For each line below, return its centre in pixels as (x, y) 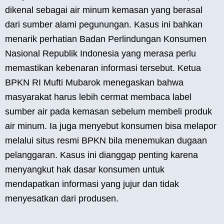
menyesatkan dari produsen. (62, 198)
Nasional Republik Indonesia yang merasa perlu (100, 53)
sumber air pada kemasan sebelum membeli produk (108, 111)
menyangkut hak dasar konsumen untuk (85, 169)
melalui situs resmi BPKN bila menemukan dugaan (106, 140)
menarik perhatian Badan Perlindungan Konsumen (106, 39)
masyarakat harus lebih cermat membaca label (98, 97)
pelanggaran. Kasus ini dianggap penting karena (101, 155)
